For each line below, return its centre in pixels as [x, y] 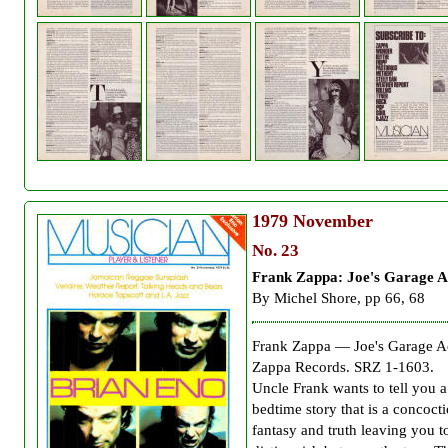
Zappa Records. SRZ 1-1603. [343, 366]
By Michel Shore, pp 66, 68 [338, 298]
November [330, 220]
